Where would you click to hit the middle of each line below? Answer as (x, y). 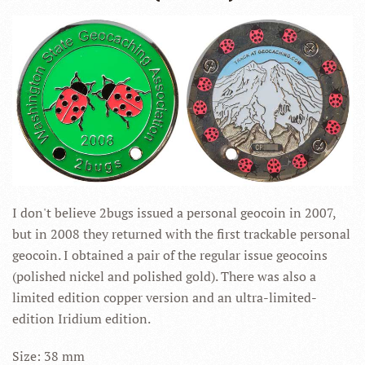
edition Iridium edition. (81, 319)
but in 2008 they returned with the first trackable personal (181, 234)
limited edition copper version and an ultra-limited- (165, 297)
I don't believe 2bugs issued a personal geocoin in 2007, (174, 213)
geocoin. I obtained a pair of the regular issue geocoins (170, 255)
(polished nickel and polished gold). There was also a (164, 276)
